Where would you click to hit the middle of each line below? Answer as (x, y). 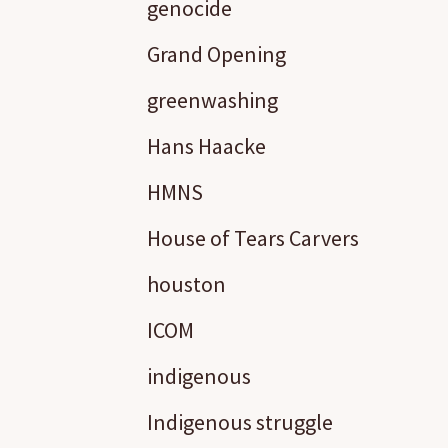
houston (186, 284)
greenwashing (212, 100)
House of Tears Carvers (253, 238)
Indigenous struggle (240, 422)
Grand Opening (216, 54)
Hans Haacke (206, 146)
